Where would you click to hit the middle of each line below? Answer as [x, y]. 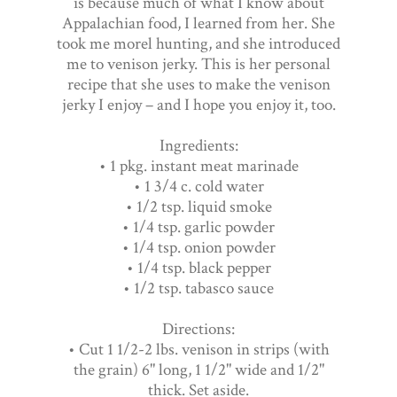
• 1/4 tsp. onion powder [198, 247]
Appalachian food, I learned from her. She [198, 23]
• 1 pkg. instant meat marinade [198, 166]
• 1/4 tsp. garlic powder [198, 227]
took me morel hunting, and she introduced [198, 43]
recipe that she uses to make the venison [198, 84]
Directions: [198, 329]
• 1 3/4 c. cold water [198, 186]
